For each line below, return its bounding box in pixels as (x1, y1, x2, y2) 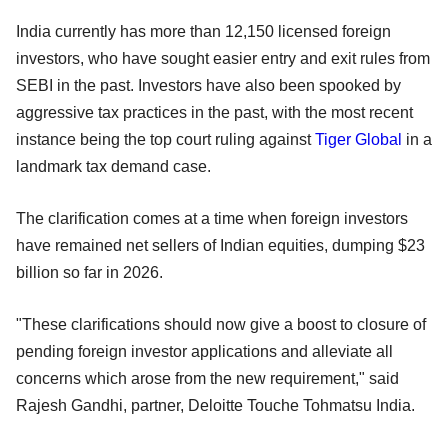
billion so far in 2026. (16, 263, 163, 281)
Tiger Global (315, 130, 402, 148)
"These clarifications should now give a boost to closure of (16, 315, 426, 333)
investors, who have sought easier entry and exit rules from (16, 49, 430, 67)
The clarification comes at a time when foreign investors (16, 209, 408, 227)
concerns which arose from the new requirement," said (16, 369, 399, 387)
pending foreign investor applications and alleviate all (16, 342, 393, 360)
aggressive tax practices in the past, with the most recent (16, 103, 413, 121)
